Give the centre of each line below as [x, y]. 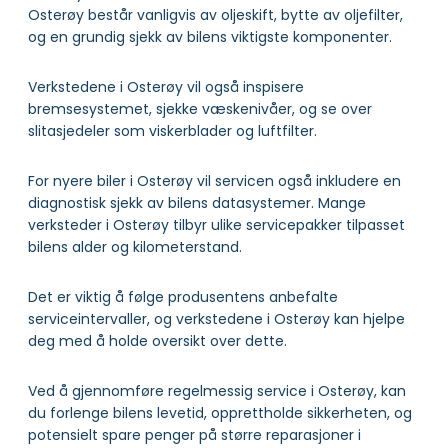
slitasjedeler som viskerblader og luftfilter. [172, 131]
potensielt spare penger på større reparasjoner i [194, 435]
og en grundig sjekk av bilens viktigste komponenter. [210, 37]
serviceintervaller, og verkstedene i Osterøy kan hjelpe [216, 319]
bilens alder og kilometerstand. [135, 247]
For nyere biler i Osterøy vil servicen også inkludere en [214, 181]
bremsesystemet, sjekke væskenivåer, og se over [200, 109]
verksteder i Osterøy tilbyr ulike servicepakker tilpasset [216, 225]
